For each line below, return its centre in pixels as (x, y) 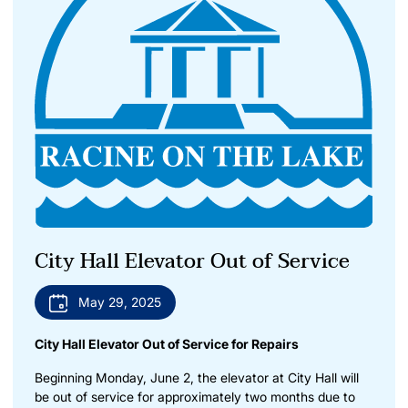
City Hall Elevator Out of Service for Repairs (167, 343)
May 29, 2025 (120, 301)
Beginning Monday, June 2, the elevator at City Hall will (197, 377)
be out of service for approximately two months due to (195, 396)
